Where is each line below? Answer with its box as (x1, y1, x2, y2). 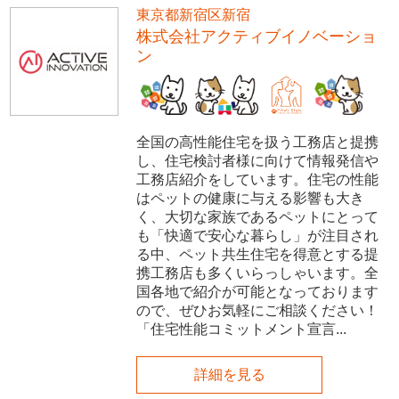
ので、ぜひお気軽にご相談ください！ (136, 302, 387, 318)
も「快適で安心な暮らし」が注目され (136, 227, 379, 243)
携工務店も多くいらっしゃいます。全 (136, 265, 379, 281)
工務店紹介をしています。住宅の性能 (136, 171, 379, 187)
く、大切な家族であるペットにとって (136, 208, 379, 224)
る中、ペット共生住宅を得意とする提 (136, 246, 379, 262)
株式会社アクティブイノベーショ (136, 28, 378, 46)
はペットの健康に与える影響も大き (136, 190, 365, 206)
